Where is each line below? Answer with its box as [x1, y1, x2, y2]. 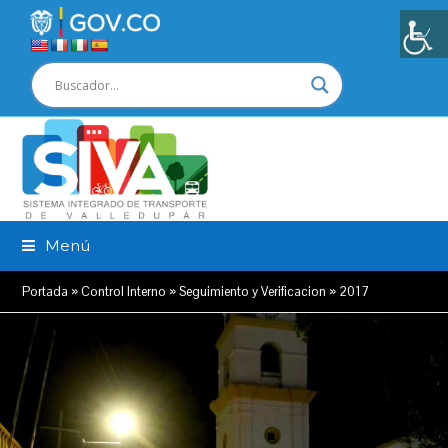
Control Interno [81, 283, 167, 300]
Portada [22, 283, 69, 300]
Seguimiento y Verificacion [179, 283, 327, 300]
